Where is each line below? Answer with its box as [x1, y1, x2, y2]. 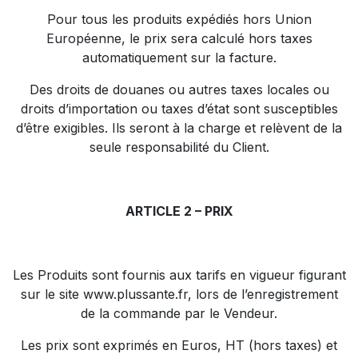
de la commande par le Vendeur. [81, 305, 277, 321]
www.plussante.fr [82, 286, 188, 302]
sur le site [20, 286, 83, 302]
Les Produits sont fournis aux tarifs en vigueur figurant [12, 267, 346, 283]
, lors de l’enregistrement [187, 286, 338, 302]
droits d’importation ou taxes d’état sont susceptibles [20, 101, 338, 117]
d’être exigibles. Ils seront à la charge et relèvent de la [16, 120, 342, 136]
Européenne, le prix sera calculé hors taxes [46, 30, 312, 46]
